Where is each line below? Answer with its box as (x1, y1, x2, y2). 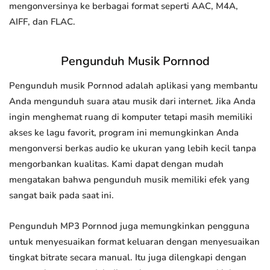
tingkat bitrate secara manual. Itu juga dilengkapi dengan (9, 251, 246, 264)
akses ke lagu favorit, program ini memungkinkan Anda (9, 127, 239, 139)
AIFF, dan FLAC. (9, 16, 75, 28)
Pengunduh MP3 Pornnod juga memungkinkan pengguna (9, 220, 250, 233)
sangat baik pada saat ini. (9, 189, 114, 202)
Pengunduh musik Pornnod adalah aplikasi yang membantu (9, 80, 258, 92)
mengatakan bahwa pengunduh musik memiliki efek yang (9, 174, 250, 186)
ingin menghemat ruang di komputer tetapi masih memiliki (9, 111, 253, 124)
